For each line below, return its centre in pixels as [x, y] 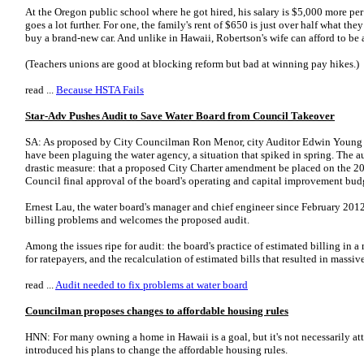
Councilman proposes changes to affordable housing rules [157, 311]
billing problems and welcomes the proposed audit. [137, 220]
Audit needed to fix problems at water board [152, 285]
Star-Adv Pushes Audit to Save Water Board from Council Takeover [180, 116]
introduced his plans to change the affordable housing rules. [156, 350]
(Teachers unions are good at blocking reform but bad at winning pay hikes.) [192, 64]
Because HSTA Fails [100, 90]
